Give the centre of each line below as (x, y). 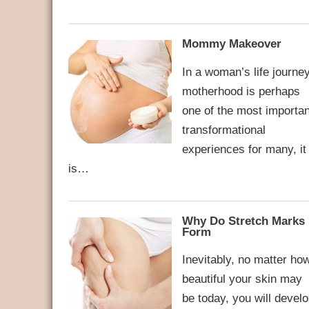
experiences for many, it (244, 149)
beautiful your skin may (242, 279)
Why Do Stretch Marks (243, 221)
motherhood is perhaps (241, 91)
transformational (223, 129)
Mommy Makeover (231, 44)
